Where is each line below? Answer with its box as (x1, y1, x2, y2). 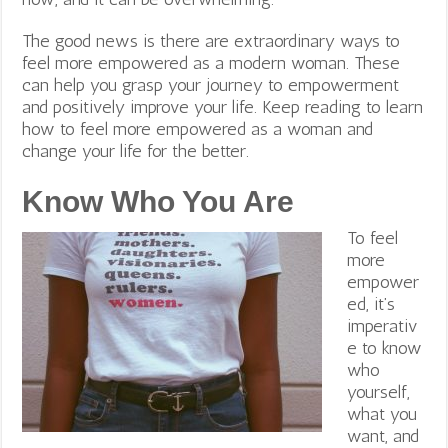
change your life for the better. (22, 139, 255, 162)
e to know (347, 336, 423, 359)
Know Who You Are (22, 184, 295, 218)
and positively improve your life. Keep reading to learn (22, 95, 424, 118)
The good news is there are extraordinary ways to (22, 29, 401, 52)
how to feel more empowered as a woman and (22, 117, 374, 140)
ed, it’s (347, 292, 396, 315)
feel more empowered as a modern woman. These (22, 51, 401, 74)
